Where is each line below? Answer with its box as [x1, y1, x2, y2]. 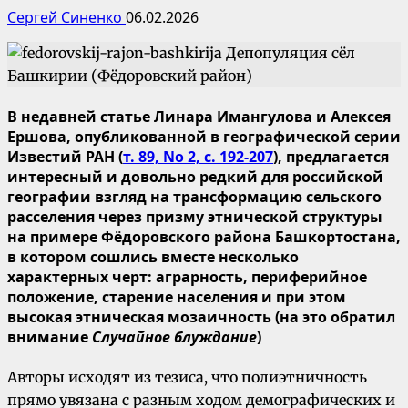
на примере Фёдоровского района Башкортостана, [7, 227, 401, 248]
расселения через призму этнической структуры [7, 207, 382, 228]
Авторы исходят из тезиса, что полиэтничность [7, 368, 367, 387]
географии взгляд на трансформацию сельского [7, 187, 382, 208]
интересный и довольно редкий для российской [7, 167, 383, 188]
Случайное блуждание [92, 327, 257, 348]
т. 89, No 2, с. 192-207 [123, 147, 273, 168]
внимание [7, 327, 92, 348]
